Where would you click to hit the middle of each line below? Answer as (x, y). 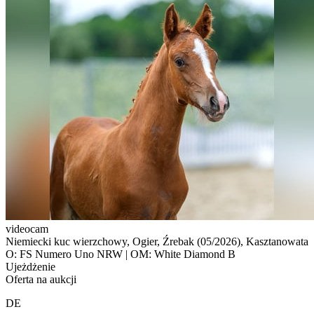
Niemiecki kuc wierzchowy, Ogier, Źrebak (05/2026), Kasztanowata (157, 241)
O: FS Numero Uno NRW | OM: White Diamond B (121, 254)
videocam (27, 228)
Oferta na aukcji (41, 279)
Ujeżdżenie (30, 266)
